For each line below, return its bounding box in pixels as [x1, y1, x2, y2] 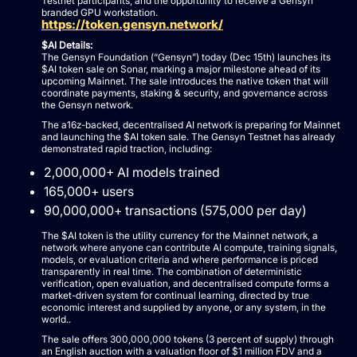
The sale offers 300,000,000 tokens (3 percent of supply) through [41, 333, 334, 346]
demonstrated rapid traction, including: [41, 143, 212, 155]
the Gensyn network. [41, 99, 133, 112]
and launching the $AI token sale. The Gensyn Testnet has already [41, 131, 335, 143]
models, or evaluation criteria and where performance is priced [41, 253, 318, 266]
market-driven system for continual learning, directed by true [41, 289, 309, 302]
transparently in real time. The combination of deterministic [41, 265, 302, 278]
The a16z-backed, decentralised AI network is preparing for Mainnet [41, 119, 340, 131]
